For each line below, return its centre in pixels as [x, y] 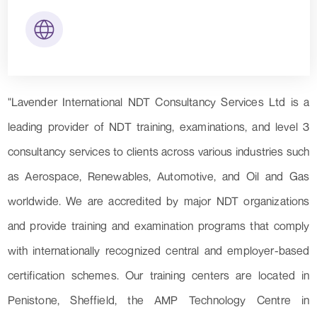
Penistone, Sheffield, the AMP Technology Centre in [158, 300]
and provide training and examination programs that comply [158, 226]
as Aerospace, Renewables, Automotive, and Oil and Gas [158, 177]
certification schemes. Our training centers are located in [158, 276]
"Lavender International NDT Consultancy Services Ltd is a [158, 102]
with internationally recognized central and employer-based [158, 251]
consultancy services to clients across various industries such [158, 152]
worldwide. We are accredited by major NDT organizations [158, 201]
